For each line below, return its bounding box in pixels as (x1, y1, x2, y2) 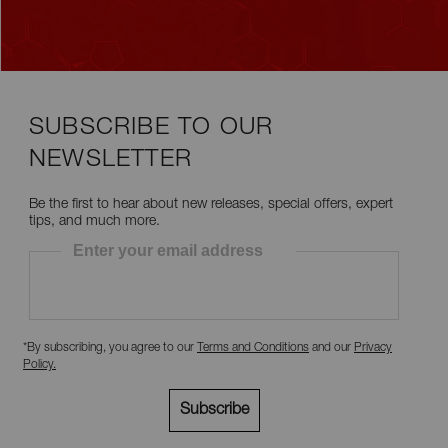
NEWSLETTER (29, 149, 192, 173)
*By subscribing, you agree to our (23, 342, 197, 354)
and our (309, 342, 354, 354)
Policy (23, 359, 53, 371)
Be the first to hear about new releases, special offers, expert (29, 198, 393, 212)
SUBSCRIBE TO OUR (29, 117, 274, 141)
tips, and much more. (29, 215, 160, 229)
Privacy (354, 342, 392, 354)
